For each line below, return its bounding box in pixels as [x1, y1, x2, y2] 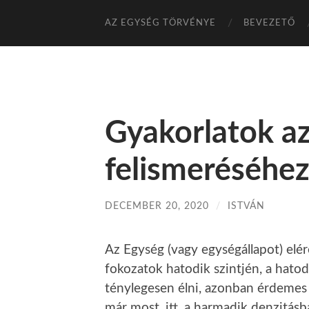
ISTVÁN [228, 201, 265, 211]
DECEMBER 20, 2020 [105, 201, 209, 211]
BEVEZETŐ [243, 19, 295, 28]
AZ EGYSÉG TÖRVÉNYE [105, 19, 216, 28]
